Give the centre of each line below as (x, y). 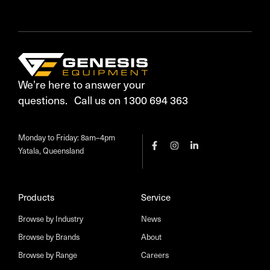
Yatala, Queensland (51, 151)
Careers (155, 255)
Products (36, 197)
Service (156, 197)
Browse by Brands (49, 237)
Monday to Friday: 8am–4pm (69, 138)
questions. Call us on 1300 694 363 (103, 100)
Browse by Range (48, 255)
